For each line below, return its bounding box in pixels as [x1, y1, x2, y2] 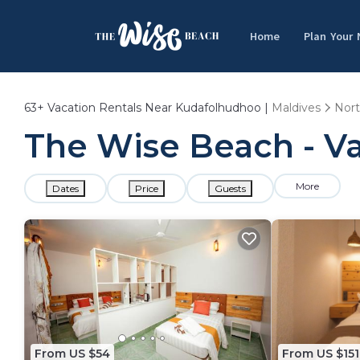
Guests [215, 182, 246, 194]
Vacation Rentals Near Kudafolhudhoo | [44, 100, 272, 115]
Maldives [272, 100, 321, 115]
